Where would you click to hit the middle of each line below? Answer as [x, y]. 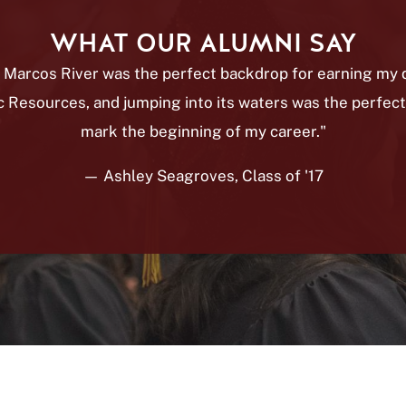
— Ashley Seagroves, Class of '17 [203, 176]
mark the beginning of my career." [203, 131]
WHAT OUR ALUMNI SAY [203, 43]
